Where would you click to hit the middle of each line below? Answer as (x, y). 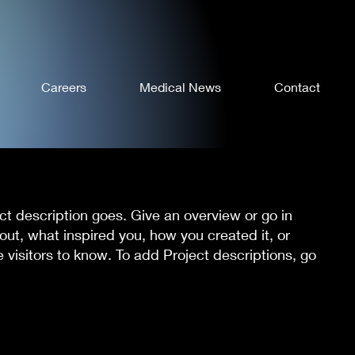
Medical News (180, 87)
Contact (297, 87)
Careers (64, 87)
